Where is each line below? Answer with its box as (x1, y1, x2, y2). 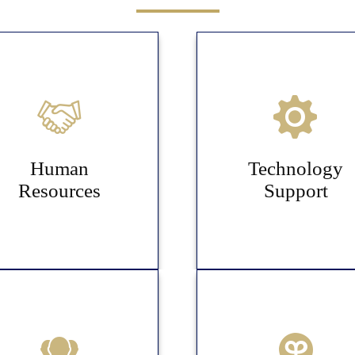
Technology (248, 157, 344, 179)
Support (263, 179, 328, 201)
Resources (17, 179, 101, 201)
